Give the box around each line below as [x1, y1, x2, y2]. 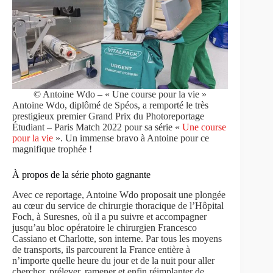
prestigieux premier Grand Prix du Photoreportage [12, 111, 204, 121]
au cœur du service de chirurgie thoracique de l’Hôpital [12, 200, 224, 211]
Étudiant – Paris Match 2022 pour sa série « [12, 122, 182, 132]
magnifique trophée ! [12, 144, 92, 154]
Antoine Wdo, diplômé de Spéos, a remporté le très [12, 100, 208, 110]
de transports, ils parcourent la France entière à [12, 244, 190, 255]
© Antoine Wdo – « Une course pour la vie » [34, 89, 207, 99]
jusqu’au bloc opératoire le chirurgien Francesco [12, 222, 197, 233]
